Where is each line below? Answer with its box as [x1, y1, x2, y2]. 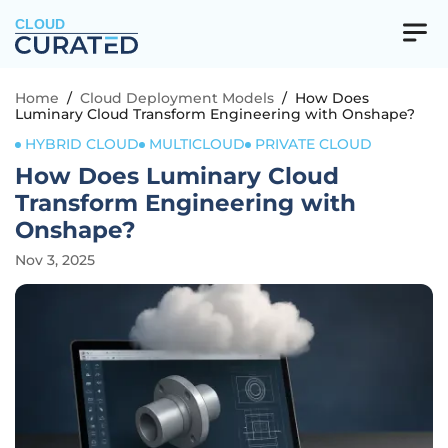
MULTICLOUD [149, 135, 245, 153]
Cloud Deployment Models [80, 89, 274, 107]
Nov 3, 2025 [15, 251, 95, 269]
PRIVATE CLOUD [255, 135, 372, 153]
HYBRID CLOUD [25, 135, 139, 153]
